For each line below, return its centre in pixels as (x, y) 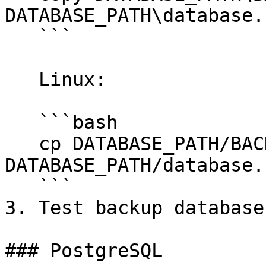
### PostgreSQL (84, 251)
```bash (22, 122)
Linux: (22, 80)
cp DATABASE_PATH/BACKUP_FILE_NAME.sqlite (22, 144)
